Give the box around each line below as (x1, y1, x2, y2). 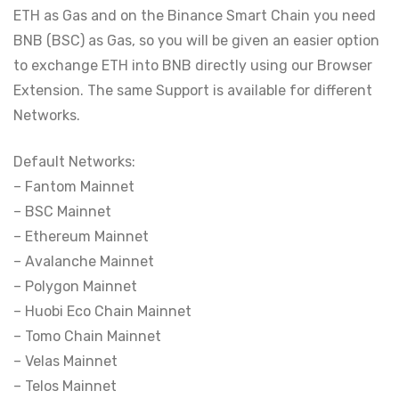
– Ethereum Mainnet (13, 228, 149, 245)
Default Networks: (13, 153, 135, 170)
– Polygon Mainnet (13, 278, 137, 295)
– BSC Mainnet (13, 203, 111, 220)
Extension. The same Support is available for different (13, 82, 372, 99)
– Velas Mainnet (13, 353, 118, 370)
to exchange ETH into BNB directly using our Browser (13, 57, 372, 74)
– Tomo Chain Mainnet (13, 328, 161, 345)
